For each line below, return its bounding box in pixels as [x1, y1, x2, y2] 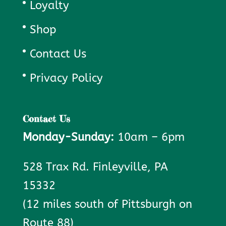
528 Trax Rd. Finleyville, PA [22, 160, 168, 174]
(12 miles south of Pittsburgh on [22, 197, 192, 211]
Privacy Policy [29, 71, 103, 85]
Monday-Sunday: [22, 130, 114, 144]
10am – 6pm [114, 130, 185, 144]
